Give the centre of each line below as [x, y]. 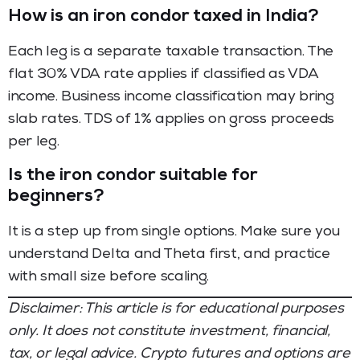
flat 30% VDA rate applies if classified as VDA [163, 74]
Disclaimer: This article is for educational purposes [176, 309]
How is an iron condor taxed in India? [164, 17]
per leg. [34, 142]
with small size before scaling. [109, 277]
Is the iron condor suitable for [133, 176]
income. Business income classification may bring [171, 97]
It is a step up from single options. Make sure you [174, 232]
